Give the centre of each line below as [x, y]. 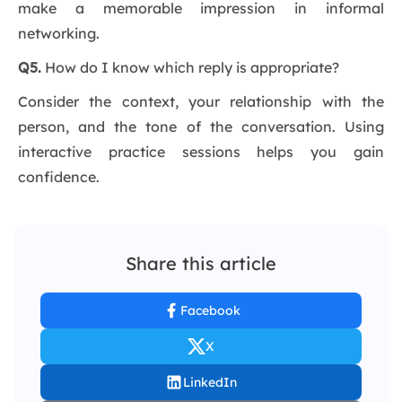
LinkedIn [210, 383]
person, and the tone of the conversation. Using [201, 127]
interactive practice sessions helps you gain [201, 152]
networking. [59, 34]
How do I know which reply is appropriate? [190, 68]
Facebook [210, 311]
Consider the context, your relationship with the [201, 102]
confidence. [59, 177]
